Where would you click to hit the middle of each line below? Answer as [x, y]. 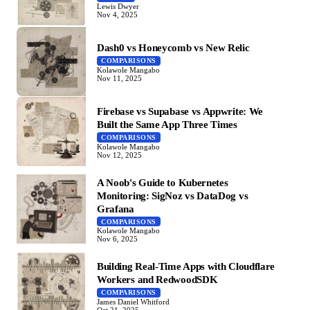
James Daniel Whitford [133, 301]
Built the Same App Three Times [167, 125]
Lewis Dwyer [118, 7]
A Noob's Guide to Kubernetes [163, 182]
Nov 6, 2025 [117, 239]
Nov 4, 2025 [117, 15]
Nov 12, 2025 [119, 155]
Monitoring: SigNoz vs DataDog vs [173, 195]
